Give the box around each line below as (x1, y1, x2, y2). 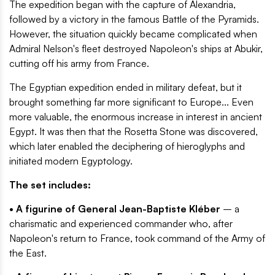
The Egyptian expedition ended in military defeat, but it (9, 81, 242, 94)
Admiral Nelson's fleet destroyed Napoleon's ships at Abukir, (9, 42, 263, 55)
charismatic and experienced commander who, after (9, 217, 233, 230)
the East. (9, 247, 47, 260)
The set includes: (9, 179, 91, 192)
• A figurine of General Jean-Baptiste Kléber (9, 203, 220, 215)
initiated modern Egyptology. (9, 155, 133, 168)
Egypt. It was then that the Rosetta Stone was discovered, (9, 125, 258, 138)
